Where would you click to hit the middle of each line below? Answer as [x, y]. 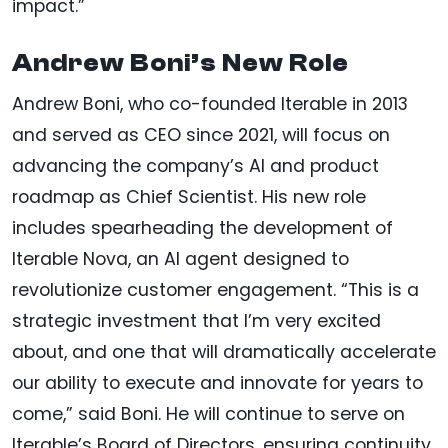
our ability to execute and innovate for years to [217, 382]
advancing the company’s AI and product [195, 165]
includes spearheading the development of [202, 227]
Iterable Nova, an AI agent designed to [180, 258]
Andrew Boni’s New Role [180, 62]
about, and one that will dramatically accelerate [224, 351]
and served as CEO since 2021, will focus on [201, 134]
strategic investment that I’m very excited [196, 320]
